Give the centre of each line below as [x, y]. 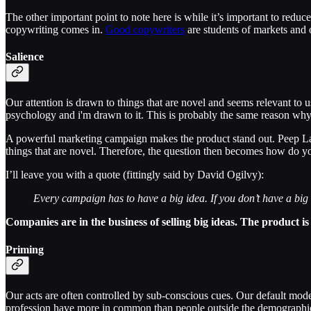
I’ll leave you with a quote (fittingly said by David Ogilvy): [135, 175]
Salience [25, 57]
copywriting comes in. [56, 29]
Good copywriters [145, 29]
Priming [25, 249]
